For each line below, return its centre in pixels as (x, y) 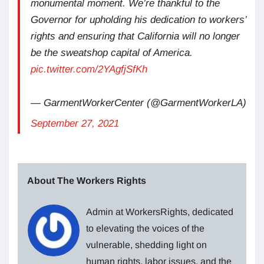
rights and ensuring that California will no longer (135, 36)
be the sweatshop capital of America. (112, 52)
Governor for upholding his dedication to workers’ (138, 19)
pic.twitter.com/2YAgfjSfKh (89, 69)
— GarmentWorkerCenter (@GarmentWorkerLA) (138, 103)
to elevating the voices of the (145, 228)
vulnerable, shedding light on (146, 245)
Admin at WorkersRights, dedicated (160, 212)
